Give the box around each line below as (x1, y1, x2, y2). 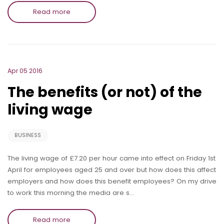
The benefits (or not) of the (7, 82, 202, 102)
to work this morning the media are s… (7, 187, 134, 197)
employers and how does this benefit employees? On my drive (7, 176, 216, 186)
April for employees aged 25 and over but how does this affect (7, 164, 216, 174)
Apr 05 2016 (7, 66, 42, 75)
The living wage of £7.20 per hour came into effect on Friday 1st (7, 153, 215, 163)
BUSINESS (14, 131, 41, 139)
